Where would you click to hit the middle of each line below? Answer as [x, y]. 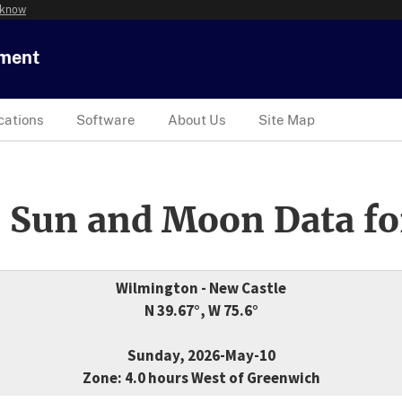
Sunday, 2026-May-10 [201, 356]
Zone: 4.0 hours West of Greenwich [201, 378]
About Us [197, 119]
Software [106, 119]
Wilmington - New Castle [201, 288]
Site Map [287, 119]
